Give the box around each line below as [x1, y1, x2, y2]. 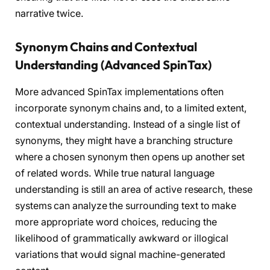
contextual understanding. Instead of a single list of [15, 118, 240, 130]
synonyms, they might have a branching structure [15, 134, 233, 146]
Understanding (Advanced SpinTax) [15, 57, 212, 73]
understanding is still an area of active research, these [15, 183, 253, 195]
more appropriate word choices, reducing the [15, 216, 217, 228]
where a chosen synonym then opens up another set [15, 151, 245, 163]
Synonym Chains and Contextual [15, 39, 197, 55]
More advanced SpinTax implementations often [15, 86, 224, 98]
